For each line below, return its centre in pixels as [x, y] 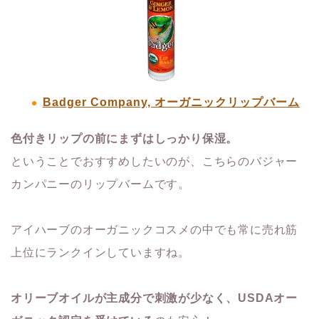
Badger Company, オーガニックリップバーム [171, 102]
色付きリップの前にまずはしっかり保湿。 [125, 138]
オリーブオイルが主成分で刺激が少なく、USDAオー [154, 298]
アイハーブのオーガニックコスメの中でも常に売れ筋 [155, 229]
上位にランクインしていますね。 [100, 252]
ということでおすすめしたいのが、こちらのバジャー [155, 161]
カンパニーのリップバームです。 [101, 184]
